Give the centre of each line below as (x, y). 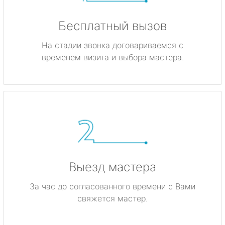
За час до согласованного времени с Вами (113, 187)
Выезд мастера (113, 167)
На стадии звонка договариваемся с (113, 45)
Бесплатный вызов (113, 26)
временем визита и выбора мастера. (113, 58)
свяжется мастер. (113, 199)
